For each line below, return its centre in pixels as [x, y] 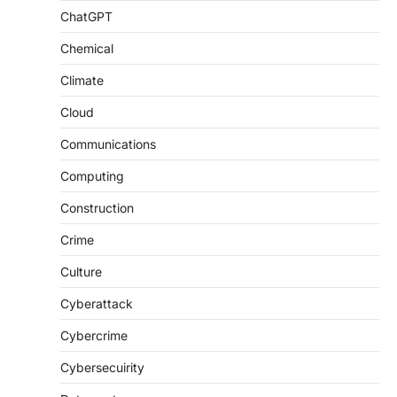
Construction [97, 208]
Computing [92, 176]
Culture [81, 272]
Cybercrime [94, 336]
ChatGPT [86, 17]
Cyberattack [97, 304]
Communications [108, 144]
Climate [82, 81]
